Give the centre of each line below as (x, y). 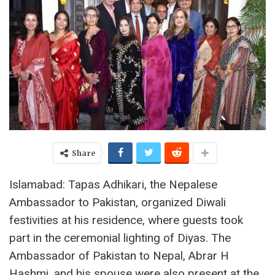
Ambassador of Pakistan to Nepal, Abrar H (119, 255)
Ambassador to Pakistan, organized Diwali (118, 202)
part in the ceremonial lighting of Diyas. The (120, 238)
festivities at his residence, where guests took (126, 220)
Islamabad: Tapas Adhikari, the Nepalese (113, 184)
